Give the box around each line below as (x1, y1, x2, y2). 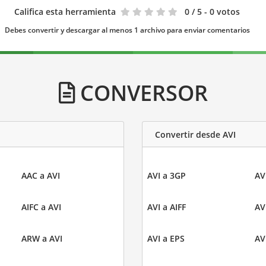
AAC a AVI (21, 170, 60, 182)
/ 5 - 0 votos (192, 6, 240, 18)
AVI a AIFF (147, 201, 186, 213)
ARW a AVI (21, 233, 62, 245)
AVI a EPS (147, 233, 185, 245)
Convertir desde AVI (155, 128, 236, 140)
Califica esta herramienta (14, 6, 116, 18)
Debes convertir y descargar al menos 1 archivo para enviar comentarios (4, 25, 250, 36)
